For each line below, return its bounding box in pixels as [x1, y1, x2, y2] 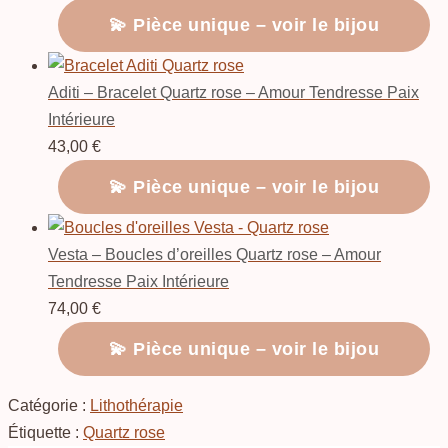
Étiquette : [8, 423, 83, 441]
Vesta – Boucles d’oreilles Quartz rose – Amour [48, 245, 381, 263]
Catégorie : [8, 396, 90, 414]
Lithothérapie [90, 396, 183, 414]
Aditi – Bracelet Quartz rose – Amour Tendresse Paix [48, 83, 419, 101]
